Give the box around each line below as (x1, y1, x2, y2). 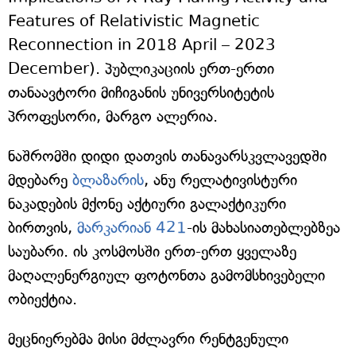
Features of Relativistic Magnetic (8, 12, 260, 31)
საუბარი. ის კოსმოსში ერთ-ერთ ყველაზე (8, 242, 296, 261)
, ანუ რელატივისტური (144, 171, 297, 190)
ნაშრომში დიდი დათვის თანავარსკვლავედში (8, 147, 327, 166)
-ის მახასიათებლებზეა (187, 219, 340, 238)
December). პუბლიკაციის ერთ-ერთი (8, 60, 274, 79)
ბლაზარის (72, 171, 144, 190)
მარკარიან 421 (77, 219, 187, 238)
